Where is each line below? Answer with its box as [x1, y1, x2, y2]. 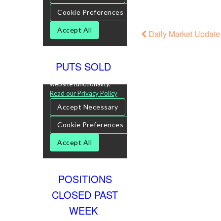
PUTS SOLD [56, 59, 114, 74]
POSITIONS [58, 171, 112, 186]
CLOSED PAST [52, 187, 118, 202]
